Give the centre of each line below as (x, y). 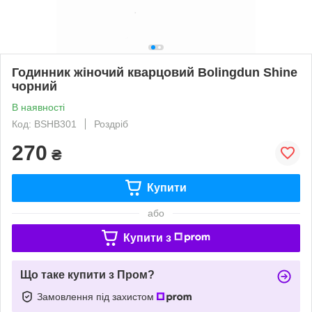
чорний (34, 86)
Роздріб (111, 124)
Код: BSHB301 (44, 124)
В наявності (38, 107)
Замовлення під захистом (97, 296)
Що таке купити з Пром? (87, 274)
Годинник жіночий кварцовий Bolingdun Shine (155, 72)
